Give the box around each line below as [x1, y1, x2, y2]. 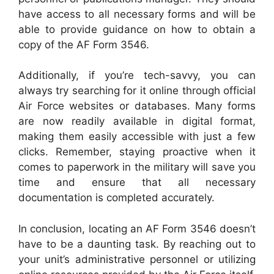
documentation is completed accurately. [18, 191, 215, 204]
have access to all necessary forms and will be [18, 7, 256, 20]
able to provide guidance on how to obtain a [18, 23, 256, 35]
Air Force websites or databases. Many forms [18, 100, 256, 112]
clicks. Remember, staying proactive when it [18, 146, 256, 158]
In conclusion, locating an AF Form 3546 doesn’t [18, 222, 256, 235]
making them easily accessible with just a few [18, 130, 256, 143]
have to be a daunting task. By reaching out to [18, 237, 256, 250]
